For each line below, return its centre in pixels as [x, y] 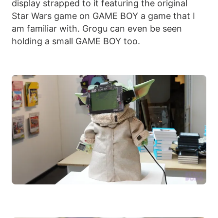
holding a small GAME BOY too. [76, 41]
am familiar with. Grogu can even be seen [97, 28]
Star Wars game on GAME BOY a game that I [103, 16]
